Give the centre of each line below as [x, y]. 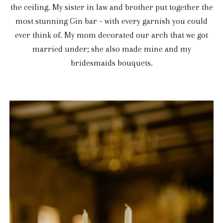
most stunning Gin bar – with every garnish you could [111, 21]
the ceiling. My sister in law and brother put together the [111, 7]
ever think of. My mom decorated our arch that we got [111, 35]
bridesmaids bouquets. [111, 63]
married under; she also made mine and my [111, 49]
